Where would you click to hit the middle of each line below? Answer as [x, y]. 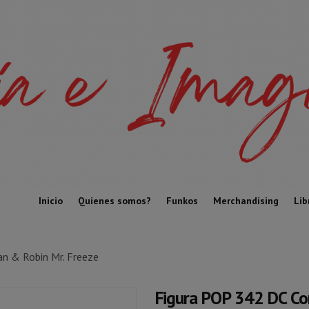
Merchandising [246, 200]
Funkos [182, 200]
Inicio [51, 200]
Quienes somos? [114, 200]
